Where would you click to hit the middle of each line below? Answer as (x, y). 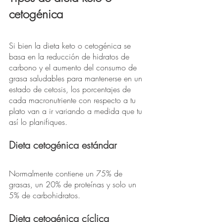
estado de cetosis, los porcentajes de (71, 89)
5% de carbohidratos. (45, 195)
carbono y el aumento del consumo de (74, 68)
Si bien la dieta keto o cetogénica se (71, 46)
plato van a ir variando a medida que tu (77, 111)
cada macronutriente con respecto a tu (74, 100)
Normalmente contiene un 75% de (67, 174)
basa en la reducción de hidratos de (70, 57)
